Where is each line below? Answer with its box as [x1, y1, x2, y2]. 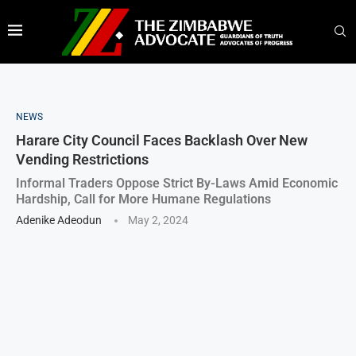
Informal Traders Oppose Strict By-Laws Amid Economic [16, 175, 338, 191]
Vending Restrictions [16, 150, 149, 168]
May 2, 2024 [128, 213, 188, 226]
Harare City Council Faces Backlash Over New [16, 131, 308, 149]
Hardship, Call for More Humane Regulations [16, 191, 271, 207]
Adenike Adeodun [16, 213, 102, 226]
